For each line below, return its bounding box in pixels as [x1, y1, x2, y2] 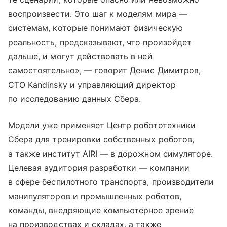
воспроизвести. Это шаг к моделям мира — [8, 9, 187, 19]
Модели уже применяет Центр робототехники [8, 120, 196, 131]
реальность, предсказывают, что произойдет [8, 37, 192, 48]
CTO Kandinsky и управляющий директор [8, 80, 176, 90]
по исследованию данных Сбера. [8, 94, 141, 104]
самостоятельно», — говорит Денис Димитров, [8, 65, 201, 76]
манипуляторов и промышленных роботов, [8, 191, 181, 202]
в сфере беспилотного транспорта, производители [8, 177, 214, 187]
